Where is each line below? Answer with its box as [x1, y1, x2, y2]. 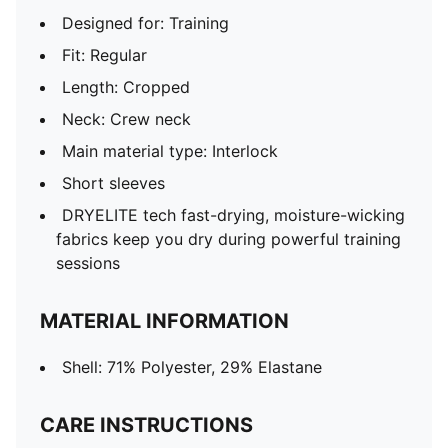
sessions [56, 253, 120, 273]
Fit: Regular [62, 45, 147, 65]
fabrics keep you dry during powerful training [56, 229, 401, 249]
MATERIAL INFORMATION [40, 309, 289, 333]
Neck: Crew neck [62, 109, 191, 129]
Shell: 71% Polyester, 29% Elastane [62, 357, 322, 377]
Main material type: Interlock [62, 141, 278, 161]
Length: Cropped [62, 77, 190, 97]
